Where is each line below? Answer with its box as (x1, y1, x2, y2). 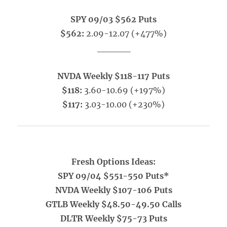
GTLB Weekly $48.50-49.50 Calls (46, 199, 181, 209)
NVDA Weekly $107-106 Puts (55, 185, 172, 195)
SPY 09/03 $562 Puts (70, 14, 157, 24)
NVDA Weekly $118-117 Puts (57, 71, 170, 81)
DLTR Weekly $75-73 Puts (60, 213, 167, 223)
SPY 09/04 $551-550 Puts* (58, 171, 169, 181)
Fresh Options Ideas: (71, 157, 156, 167)
